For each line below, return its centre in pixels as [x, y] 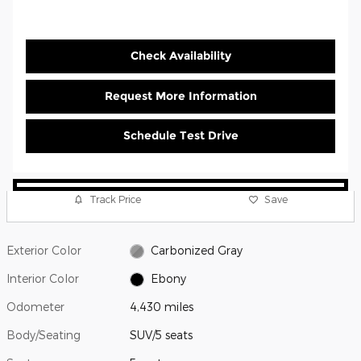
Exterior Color [44, 250]
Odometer [35, 306]
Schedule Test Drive [180, 136]
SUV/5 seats [162, 334]
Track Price [116, 199]
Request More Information [180, 95]
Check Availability [180, 56]
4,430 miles [162, 306]
